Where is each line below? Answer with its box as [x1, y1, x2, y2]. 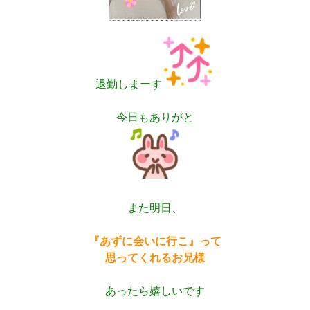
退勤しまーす [95, 78, 162, 91]
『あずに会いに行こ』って [89, 235, 221, 248]
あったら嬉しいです [105, 285, 205, 298]
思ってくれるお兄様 [105, 252, 205, 264]
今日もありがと [116, 111, 194, 124]
